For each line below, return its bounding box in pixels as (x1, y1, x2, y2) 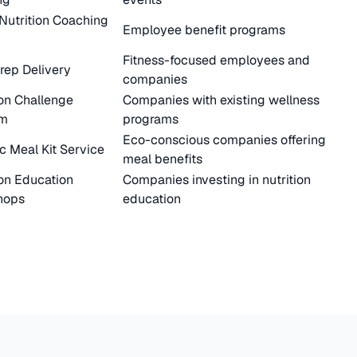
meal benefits (123, 151, 202, 167)
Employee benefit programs (123, 22, 285, 38)
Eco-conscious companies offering (123, 131, 326, 148)
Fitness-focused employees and (123, 52, 310, 69)
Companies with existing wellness (123, 92, 320, 108)
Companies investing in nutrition (123, 171, 311, 188)
